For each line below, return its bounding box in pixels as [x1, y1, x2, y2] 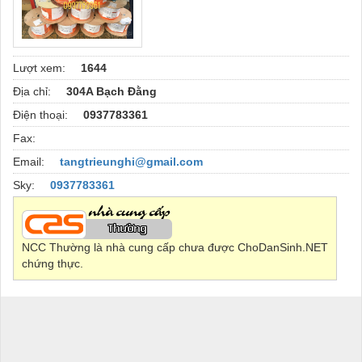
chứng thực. [22, 257, 83, 271]
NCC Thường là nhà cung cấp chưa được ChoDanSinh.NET [22, 241, 328, 255]
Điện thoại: [13, 108, 71, 122]
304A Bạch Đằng [66, 85, 157, 99]
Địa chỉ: [13, 85, 54, 99]
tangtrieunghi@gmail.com [60, 155, 203, 169]
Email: [13, 155, 48, 169]
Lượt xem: [13, 61, 69, 75]
